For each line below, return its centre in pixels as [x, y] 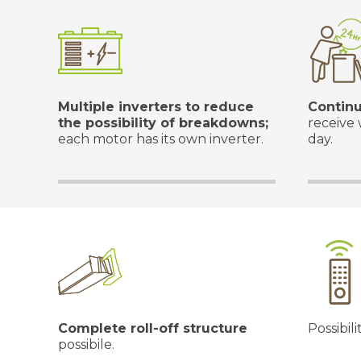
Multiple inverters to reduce [156, 107]
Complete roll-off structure [153, 328]
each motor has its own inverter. [161, 139]
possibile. [86, 344]
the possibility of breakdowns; [163, 123]
